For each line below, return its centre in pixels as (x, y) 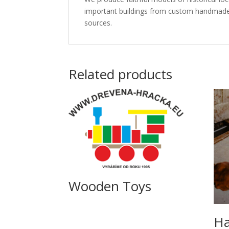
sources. (98, 23)
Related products (121, 74)
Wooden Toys (110, 186)
